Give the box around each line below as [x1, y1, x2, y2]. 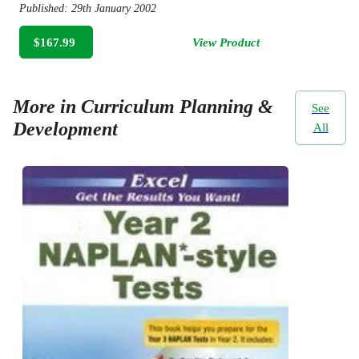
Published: [19, 2, 71, 15]
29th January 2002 [71, 2, 156, 15]
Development [13, 119, 118, 139]
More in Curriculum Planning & [13, 96, 273, 117]
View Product [192, 35, 260, 49]
